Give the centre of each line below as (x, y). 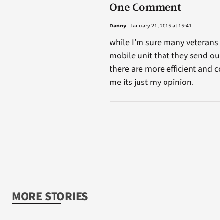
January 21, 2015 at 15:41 (160, 26)
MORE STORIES (50, 197)
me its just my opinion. (151, 82)
